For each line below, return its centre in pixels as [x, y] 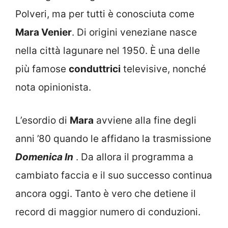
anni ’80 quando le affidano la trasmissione [113, 138]
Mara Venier [44, 33]
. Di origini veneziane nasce [134, 33]
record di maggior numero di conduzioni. [108, 212]
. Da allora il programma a [133, 157]
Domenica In [44, 157]
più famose [42, 69]
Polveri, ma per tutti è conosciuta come [105, 14]
